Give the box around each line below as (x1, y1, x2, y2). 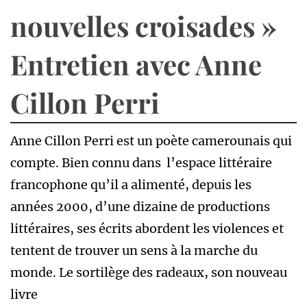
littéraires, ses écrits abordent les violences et (10, 220, 284, 236)
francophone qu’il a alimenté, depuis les (10, 176, 251, 193)
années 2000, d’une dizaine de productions (10, 198, 270, 214)
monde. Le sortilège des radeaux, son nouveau (10, 264, 287, 280)
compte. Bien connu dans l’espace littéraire (10, 154, 275, 171)
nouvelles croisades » (10, 7, 277, 44)
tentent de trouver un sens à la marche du (10, 242, 258, 258)
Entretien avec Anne (10, 45, 262, 82)
